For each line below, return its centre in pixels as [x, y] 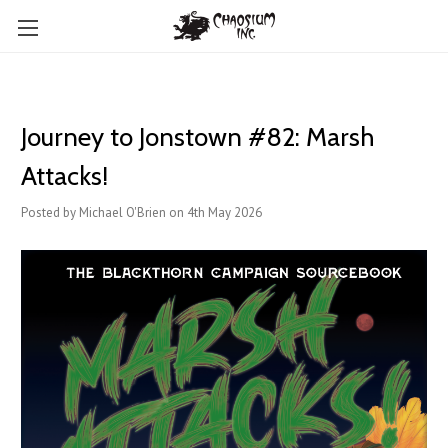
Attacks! [64, 176]
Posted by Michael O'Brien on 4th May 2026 [141, 212]
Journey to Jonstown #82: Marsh [197, 137]
